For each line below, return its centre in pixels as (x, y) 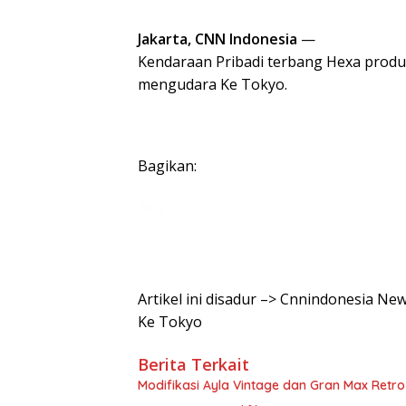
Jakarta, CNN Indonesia (217, 39)
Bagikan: (167, 166)
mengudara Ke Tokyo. (213, 84)
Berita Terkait (193, 364)
